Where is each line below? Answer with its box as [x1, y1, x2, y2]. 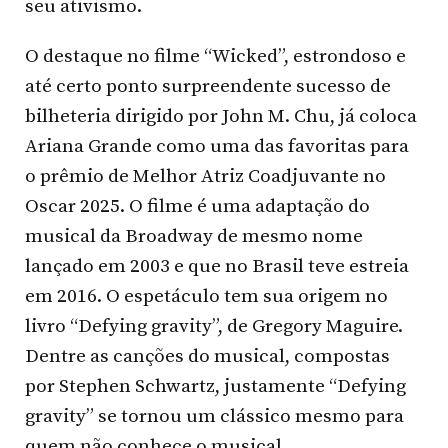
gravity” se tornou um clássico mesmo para [25, 404, 404, 428]
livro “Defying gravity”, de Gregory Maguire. [25, 314, 403, 338]
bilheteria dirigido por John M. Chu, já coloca [25, 104, 417, 128]
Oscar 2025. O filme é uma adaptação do [25, 194, 370, 218]
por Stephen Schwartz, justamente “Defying [25, 374, 406, 398]
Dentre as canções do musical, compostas [25, 344, 390, 368]
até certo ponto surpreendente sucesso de [25, 74, 391, 98]
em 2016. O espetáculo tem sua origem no [25, 284, 388, 308]
